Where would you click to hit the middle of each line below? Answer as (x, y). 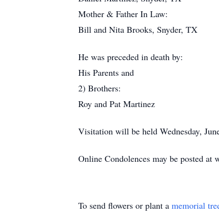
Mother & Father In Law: (123, 14)
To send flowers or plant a (125, 205)
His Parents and (106, 72)
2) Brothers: (99, 88)
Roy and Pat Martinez (117, 104)
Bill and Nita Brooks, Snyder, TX (138, 29)
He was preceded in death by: (131, 57)
